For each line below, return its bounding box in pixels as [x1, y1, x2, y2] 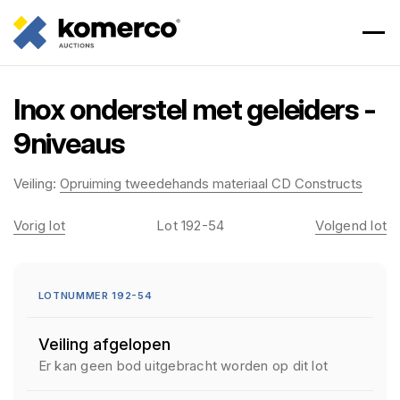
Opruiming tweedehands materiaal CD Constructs [60, 175, 362, 192]
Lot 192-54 [156, 217, 225, 234]
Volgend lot [315, 217, 387, 234]
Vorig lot [13, 217, 66, 234]
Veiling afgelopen [37, 335, 171, 354]
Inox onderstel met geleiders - [13, 92, 376, 127]
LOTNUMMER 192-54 [37, 289, 153, 302]
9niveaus [13, 126, 124, 161]
